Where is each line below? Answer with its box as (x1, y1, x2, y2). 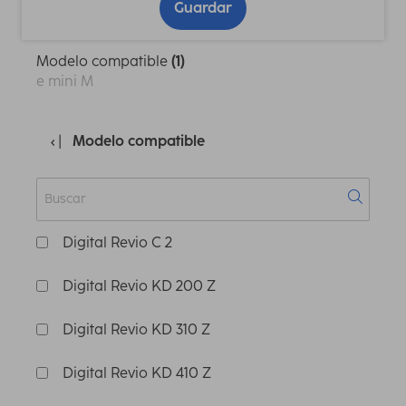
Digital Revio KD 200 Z (63, 276, 216, 295)
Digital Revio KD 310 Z (63, 320, 210, 338)
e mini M (36, 72, 93, 90)
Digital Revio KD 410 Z (63, 363, 211, 382)
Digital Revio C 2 (63, 233, 172, 251)
